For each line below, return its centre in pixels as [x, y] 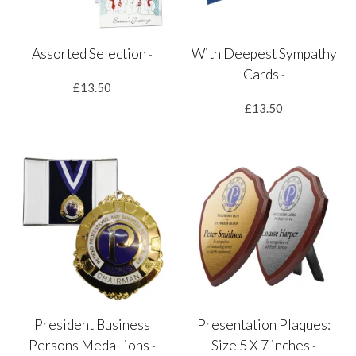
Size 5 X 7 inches [262, 346]
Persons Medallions [90, 346]
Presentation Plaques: [264, 325]
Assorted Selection [90, 54]
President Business [92, 325]
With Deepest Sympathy [264, 54]
